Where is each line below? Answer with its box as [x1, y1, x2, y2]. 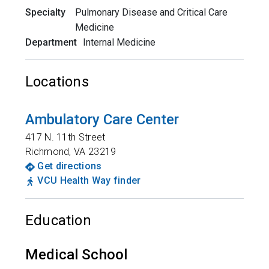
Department [25, 37, 77, 48]
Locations [25, 73, 89, 90]
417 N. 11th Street [25, 131, 106, 143]
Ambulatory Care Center [25, 111, 179, 128]
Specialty [25, 7, 65, 18]
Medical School [25, 246, 128, 263]
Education [25, 212, 91, 229]
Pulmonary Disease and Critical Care [75, 7, 228, 18]
